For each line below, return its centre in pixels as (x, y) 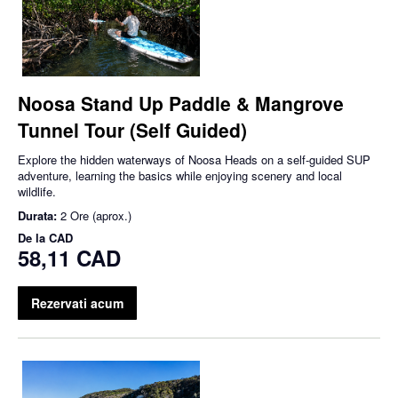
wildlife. (37, 191)
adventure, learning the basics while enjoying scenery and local (180, 175)
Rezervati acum (77, 302)
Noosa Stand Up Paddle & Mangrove (181, 103)
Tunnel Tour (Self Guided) (132, 129)
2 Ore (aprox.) (96, 215)
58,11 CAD (69, 257)
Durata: (39, 215)
